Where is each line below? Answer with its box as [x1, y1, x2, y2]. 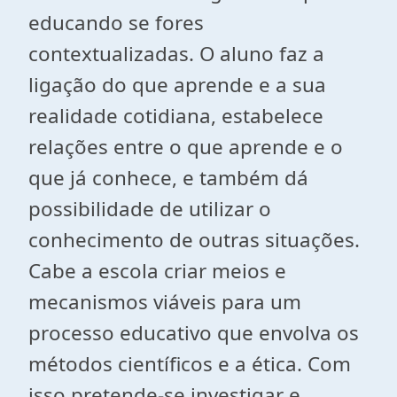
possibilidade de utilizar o [28, 195, 271, 222]
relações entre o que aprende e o [28, 133, 343, 160]
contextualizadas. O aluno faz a [28, 40, 324, 67]
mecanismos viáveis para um [28, 288, 301, 315]
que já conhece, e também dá [28, 164, 308, 191]
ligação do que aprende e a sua [28, 71, 326, 98]
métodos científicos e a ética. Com [28, 350, 351, 378]
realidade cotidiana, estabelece [28, 102, 323, 129]
